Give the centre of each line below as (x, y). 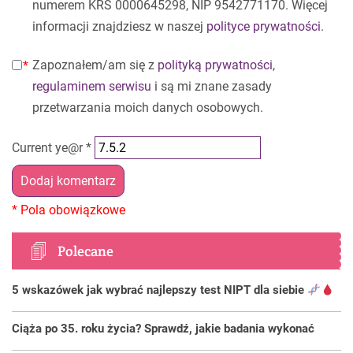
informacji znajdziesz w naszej (119, 26)
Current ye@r (49, 148)
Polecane (85, 251)
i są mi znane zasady (212, 86)
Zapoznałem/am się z (95, 65)
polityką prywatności (215, 65)
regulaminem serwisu (92, 86)
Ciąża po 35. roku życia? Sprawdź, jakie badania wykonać (163, 329)
